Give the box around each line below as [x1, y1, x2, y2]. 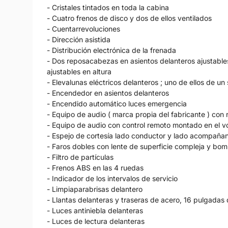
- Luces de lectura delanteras [47, 217, 145, 226]
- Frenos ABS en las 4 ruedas [47, 163, 144, 173]
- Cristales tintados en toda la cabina [47, 3, 169, 12]
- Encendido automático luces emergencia [47, 99, 187, 108]
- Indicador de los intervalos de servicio [47, 174, 178, 183]
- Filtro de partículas [47, 153, 113, 162]
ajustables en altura [47, 67, 111, 76]
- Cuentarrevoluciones [47, 24, 120, 34]
